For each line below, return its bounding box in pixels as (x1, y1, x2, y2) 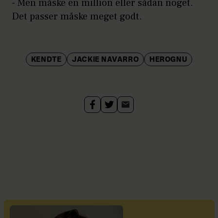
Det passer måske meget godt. (12, 10, 142, 23)
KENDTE (31, 56, 62, 63)
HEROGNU (149, 56, 187, 63)
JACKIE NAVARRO (72, 56, 139, 63)
